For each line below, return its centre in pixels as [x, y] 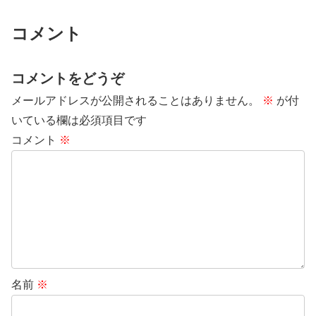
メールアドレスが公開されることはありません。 [135, 100]
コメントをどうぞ [68, 78]
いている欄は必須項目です [79, 120]
